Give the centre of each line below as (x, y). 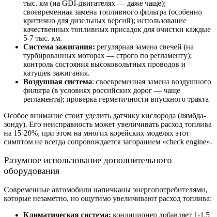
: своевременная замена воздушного (152, 81)
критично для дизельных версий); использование (105, 20)
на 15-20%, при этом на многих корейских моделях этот (97, 133)
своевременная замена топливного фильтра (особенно (113, 12)
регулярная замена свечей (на (144, 46)
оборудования (32, 171)
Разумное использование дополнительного (88, 160)
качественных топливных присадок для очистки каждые (117, 29)
